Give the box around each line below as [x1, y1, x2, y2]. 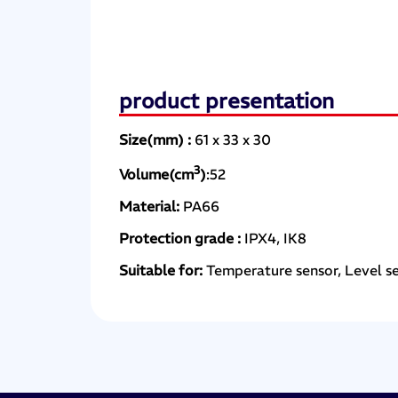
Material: [119, 197, 184, 216]
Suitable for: [119, 261, 207, 280]
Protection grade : [119, 229, 245, 248]
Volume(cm [119, 165, 195, 184]
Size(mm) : [119, 130, 195, 148]
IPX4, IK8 [244, 229, 307, 248]
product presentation [119, 86, 335, 114]
